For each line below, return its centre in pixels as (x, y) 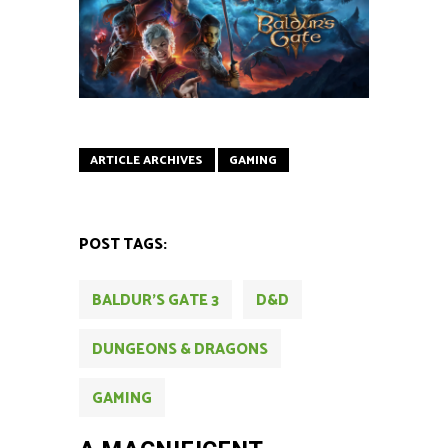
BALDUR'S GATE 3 (155, 301)
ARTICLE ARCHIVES (146, 161)
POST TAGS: (123, 245)
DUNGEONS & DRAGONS (180, 350)
